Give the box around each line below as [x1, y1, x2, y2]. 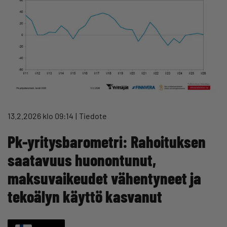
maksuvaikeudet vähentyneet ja [8, 168, 201, 188]
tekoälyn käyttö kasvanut [8, 186, 162, 206]
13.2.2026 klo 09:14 [8, 111, 73, 121]
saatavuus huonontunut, [8, 150, 156, 170]
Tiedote [79, 111, 107, 121]
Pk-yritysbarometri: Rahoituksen [8, 132, 206, 152]
